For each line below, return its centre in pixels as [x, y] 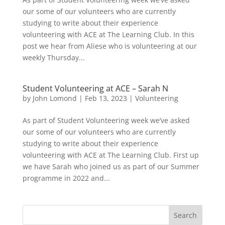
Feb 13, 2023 [106, 98]
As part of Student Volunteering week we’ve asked [106, 120]
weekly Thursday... [53, 58]
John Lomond [54, 98]
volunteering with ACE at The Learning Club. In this [108, 34]
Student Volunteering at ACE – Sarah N [95, 88]
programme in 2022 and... [66, 178]
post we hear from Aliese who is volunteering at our [109, 46]
